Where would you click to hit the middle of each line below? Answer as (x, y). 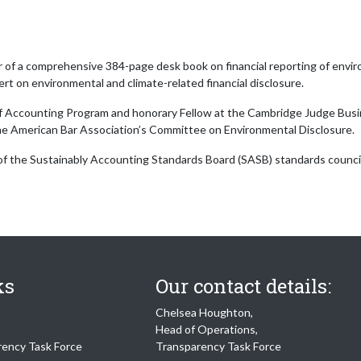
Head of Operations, (207, 329)
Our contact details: (244, 286)
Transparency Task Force (219, 346)
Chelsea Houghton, (205, 312)
